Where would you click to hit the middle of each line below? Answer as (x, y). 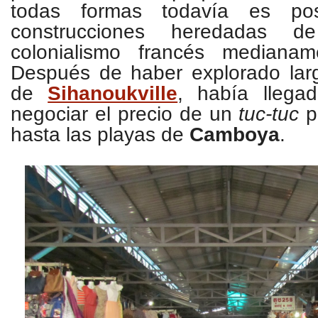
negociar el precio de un (125, 114)
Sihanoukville (113, 93)
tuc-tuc (269, 114)
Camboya (235, 135)
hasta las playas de (100, 135)
